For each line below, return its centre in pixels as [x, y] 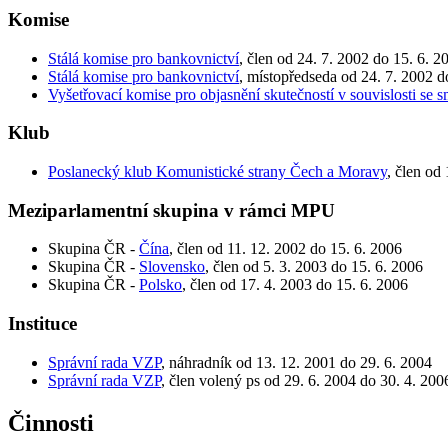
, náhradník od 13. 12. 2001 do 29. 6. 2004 [296, 362]
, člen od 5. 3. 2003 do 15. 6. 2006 [314, 267]
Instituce [42, 324]
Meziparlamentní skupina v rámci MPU [171, 210]
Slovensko [172, 267]
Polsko [160, 285]
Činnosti [51, 422]
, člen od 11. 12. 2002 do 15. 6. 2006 [285, 249]
